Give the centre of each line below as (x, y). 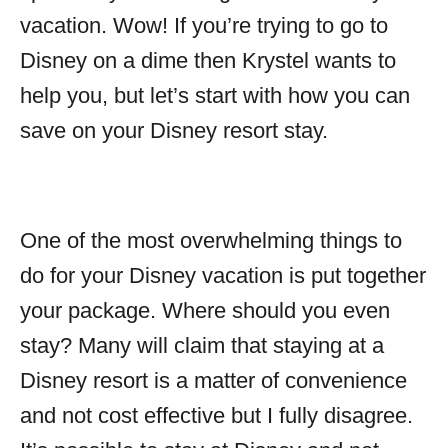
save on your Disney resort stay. (174, 130)
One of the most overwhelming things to (211, 240)
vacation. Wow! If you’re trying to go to (204, 25)
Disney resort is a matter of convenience (213, 380)
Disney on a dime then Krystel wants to (208, 60)
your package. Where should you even (205, 310)
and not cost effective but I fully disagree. (216, 415)
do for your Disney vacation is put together (223, 275)
